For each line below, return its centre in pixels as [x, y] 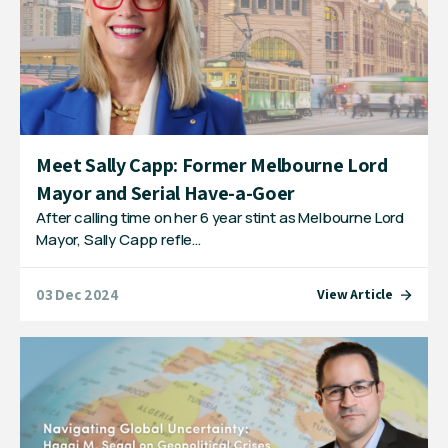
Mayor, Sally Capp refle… [119, 240]
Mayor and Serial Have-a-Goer [167, 193]
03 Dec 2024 [78, 294]
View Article [355, 294]
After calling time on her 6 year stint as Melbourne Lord [220, 218]
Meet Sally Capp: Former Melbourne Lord [212, 165]
